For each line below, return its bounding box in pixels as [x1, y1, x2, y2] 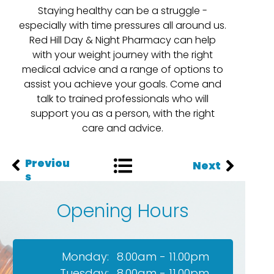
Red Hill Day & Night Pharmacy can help [29, 33, 216, 47]
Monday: [61, 249, 109, 264]
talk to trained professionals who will [37, 92, 209, 106]
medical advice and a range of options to [22, 62, 223, 76]
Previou [24, 156, 70, 171]
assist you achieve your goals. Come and [24, 77, 221, 91]
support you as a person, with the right [31, 106, 215, 120]
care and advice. [82, 121, 163, 135]
